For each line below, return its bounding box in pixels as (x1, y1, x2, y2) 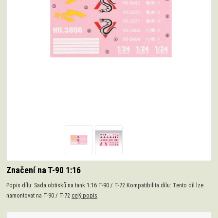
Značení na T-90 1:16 (6, 165, 81, 176)
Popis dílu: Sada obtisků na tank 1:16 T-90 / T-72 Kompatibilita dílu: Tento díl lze (6, 182, 204, 189)
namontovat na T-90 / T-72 (6, 192, 72, 200)
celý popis (72, 192, 98, 200)
